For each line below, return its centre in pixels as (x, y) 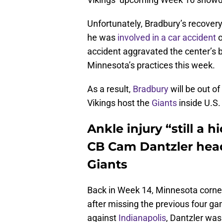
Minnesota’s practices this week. (151, 65)
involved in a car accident (167, 38)
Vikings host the (119, 103)
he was (102, 38)
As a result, (110, 89)
